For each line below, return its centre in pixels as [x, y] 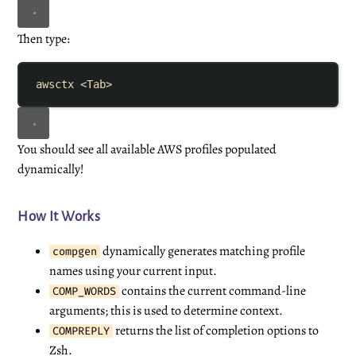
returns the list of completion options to [216, 331]
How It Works [59, 217]
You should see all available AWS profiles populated [147, 150]
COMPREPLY [81, 331]
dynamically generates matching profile [203, 252]
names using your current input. [133, 271]
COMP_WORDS [85, 292]
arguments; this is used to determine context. [166, 311]
